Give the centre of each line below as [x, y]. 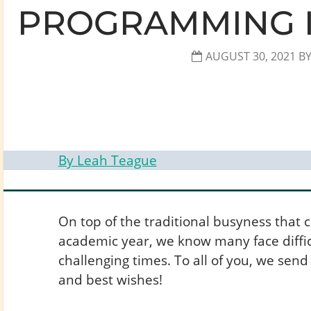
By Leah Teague [107, 160]
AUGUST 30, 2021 [250, 57]
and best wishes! [110, 280]
